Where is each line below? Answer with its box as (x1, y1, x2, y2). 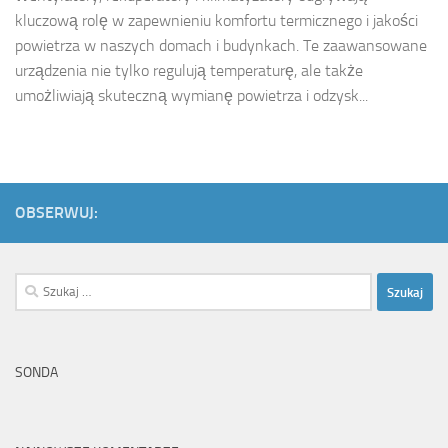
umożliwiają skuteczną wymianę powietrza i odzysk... (15, 86, 368, 106)
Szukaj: (14, 275, 57, 294)
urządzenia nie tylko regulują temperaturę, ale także (15, 61, 363, 81)
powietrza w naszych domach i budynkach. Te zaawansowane (15, 36, 427, 56)
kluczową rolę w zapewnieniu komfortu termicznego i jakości (15, 11, 418, 31)
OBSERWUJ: (15, 203, 98, 223)
